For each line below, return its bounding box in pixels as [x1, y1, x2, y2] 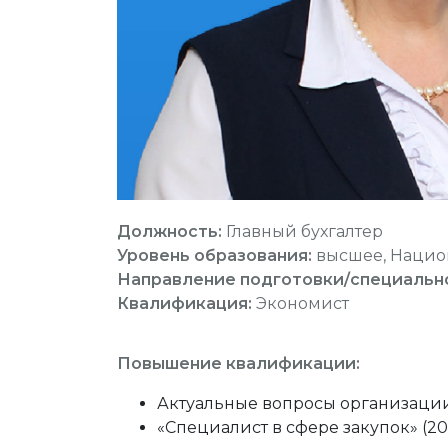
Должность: [117, 222, 222, 242]
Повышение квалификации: [117, 354, 360, 374]
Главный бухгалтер [222, 222, 383, 242]
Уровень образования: [117, 246, 316, 266]
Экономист [256, 294, 349, 314]
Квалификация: [117, 294, 256, 314]
